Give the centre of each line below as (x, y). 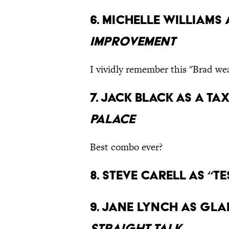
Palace (112, 119)
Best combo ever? (126, 147)
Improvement (133, 41)
